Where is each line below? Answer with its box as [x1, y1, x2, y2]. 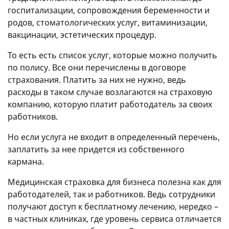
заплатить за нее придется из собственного [8, 143, 185, 155]
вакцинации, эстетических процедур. [8, 29, 156, 40]
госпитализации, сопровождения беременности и [8, 4, 210, 16]
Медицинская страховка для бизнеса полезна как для [8, 176, 221, 188]
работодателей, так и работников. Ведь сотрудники [8, 188, 215, 200]
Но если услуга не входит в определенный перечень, [8, 131, 220, 143]
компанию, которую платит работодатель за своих [8, 98, 212, 110]
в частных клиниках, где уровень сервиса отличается [8, 213, 221, 224]
